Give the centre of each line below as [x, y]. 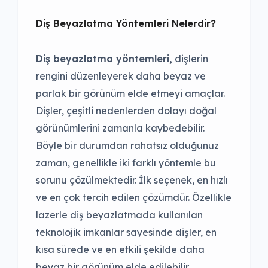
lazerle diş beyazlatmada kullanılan [119, 215]
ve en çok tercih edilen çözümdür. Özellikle [134, 198]
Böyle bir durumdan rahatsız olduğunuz [127, 146]
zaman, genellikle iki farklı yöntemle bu [126, 163]
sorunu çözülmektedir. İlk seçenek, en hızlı [132, 180]
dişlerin [190, 59]
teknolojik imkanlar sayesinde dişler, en [126, 232]
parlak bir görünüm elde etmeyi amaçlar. [130, 94]
